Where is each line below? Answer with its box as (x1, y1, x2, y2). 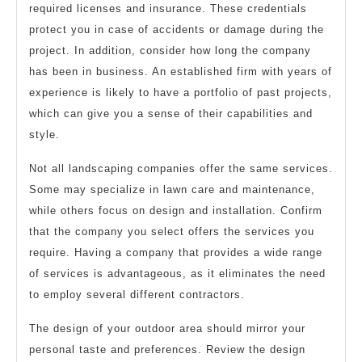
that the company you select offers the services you (29, 225, 314, 238)
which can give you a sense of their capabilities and (29, 107, 313, 120)
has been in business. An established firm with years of (29, 65, 332, 78)
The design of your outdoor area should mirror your (29, 322, 305, 335)
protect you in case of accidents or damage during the (29, 23, 324, 36)
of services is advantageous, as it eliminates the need (29, 267, 326, 280)
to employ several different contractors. (29, 288, 245, 301)
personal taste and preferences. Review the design (29, 343, 305, 356)
